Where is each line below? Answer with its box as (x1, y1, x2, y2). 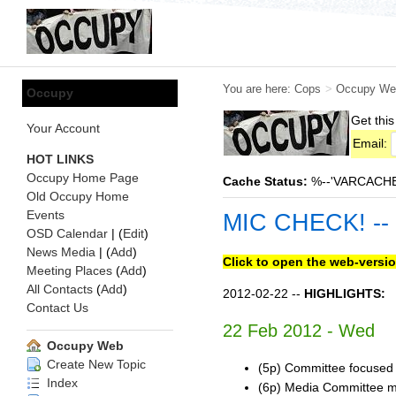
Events (27, 208, 65, 222)
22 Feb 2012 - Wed (223, 321, 375, 341)
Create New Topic (43, 357, 146, 371)
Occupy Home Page (27, 171, 139, 185)
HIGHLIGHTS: (304, 286, 385, 301)
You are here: (223, 82, 294, 95)
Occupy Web (43, 339, 124, 353)
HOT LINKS (27, 152, 94, 166)
